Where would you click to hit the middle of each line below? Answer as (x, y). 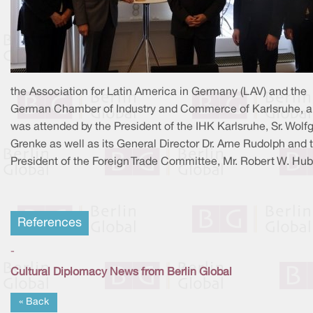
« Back (34, 302)
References (50, 223)
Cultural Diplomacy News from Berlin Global (121, 272)
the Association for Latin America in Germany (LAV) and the (159, 92)
